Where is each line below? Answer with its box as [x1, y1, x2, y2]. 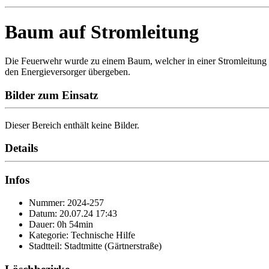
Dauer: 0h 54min [29, 219, 93, 230]
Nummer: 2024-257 [29, 198, 104, 208]
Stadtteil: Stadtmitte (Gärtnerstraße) [29, 241, 162, 252]
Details [5, 142, 38, 155]
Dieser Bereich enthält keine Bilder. [5, 119, 139, 130]
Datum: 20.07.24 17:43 [29, 208, 117, 219]
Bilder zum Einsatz [5, 88, 98, 101]
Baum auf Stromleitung [5, 20, 199, 43]
